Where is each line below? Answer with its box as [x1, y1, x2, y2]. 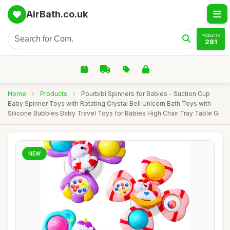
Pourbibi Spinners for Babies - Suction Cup [81, 90, 210, 98]
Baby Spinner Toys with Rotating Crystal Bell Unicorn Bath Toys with [8, 100, 211, 107]
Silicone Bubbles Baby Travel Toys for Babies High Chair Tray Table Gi [8, 109, 220, 117]
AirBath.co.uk [26, 9, 88, 20]
